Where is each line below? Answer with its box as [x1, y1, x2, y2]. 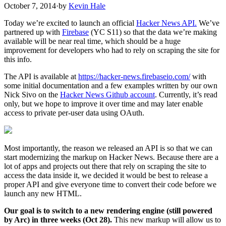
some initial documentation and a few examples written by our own [4, 81, 217, 90]
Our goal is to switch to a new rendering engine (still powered [4, 206, 212, 215]
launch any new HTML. [4, 189, 84, 198]
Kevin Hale [69, 1, 105, 10]
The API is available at [4, 72, 78, 81]
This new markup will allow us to [112, 215, 221, 224]
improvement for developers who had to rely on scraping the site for [4, 45, 219, 54]
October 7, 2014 [4, 1, 56, 10]
